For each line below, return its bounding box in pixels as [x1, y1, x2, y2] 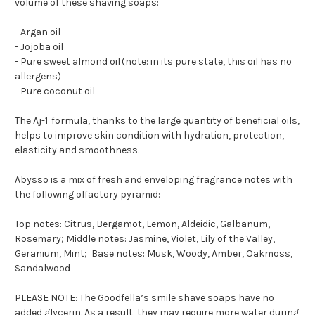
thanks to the [92, 115, 157, 127]
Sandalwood [15, 262, 70, 275]
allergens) [15, 70, 63, 83]
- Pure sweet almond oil [15, 56, 120, 68]
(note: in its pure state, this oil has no [120, 56, 292, 68]
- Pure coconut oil [15, 85, 95, 98]
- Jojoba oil [15, 41, 63, 53]
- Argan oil [15, 26, 60, 39]
